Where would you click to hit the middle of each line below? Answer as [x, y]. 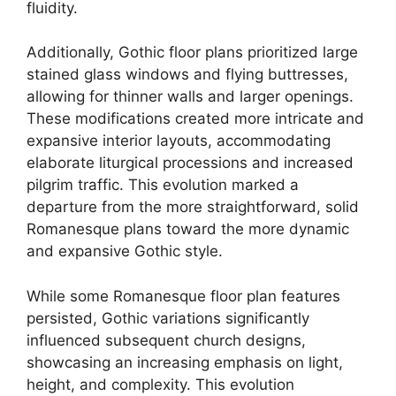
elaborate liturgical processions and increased [190, 163]
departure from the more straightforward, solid [193, 207]
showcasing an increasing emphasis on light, [185, 362]
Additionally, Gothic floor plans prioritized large [192, 52]
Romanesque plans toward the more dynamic [188, 229]
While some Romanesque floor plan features [183, 296]
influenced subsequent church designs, [166, 340]
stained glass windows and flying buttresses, [187, 74]
